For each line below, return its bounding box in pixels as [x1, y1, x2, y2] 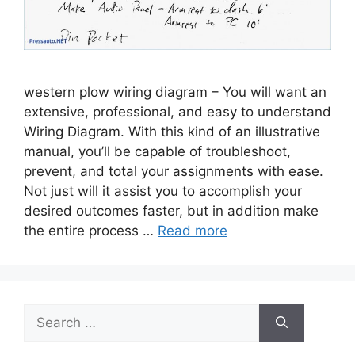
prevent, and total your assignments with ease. [24, 162, 323, 179]
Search [23, 304, 67, 321]
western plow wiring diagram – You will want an [24, 83, 326, 100]
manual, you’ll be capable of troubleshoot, [24, 143, 291, 159]
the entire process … [24, 222, 158, 239]
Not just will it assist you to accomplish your [24, 182, 302, 199]
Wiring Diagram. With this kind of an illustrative [24, 123, 320, 139]
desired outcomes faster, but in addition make [24, 202, 319, 219]
